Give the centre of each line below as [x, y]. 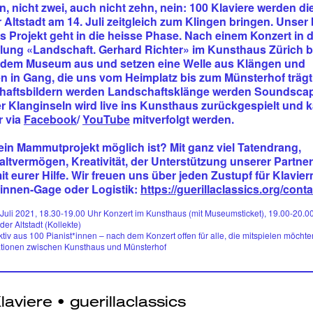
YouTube [106, 119]
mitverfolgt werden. [182, 119]
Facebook [50, 119]
